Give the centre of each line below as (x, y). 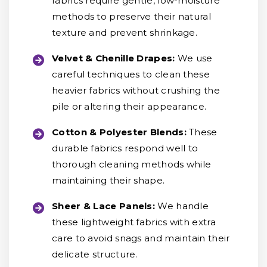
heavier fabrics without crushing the (136, 90)
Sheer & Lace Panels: (105, 206)
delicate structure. (95, 254)
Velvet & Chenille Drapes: (114, 58)
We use (194, 58)
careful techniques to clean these (131, 74)
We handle (183, 206)
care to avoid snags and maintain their (141, 238)
